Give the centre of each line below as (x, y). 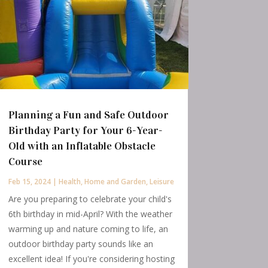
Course (25, 162)
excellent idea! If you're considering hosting (91, 259)
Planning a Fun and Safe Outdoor (88, 115)
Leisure (162, 182)
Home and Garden (115, 182)
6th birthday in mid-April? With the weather (90, 214)
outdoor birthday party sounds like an (80, 244)
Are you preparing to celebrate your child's (90, 199)
